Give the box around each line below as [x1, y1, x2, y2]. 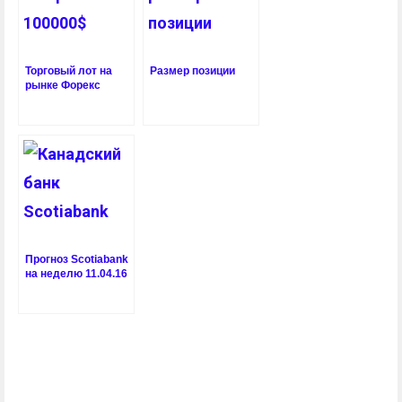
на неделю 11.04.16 [25, 267, 127, 280]
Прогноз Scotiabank [25, 253, 128, 266]
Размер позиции [150, 65, 235, 77]
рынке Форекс [25, 79, 100, 92]
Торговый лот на [25, 65, 112, 77]
